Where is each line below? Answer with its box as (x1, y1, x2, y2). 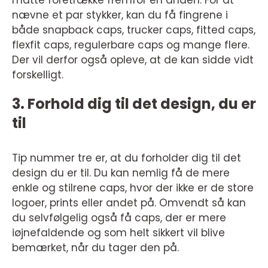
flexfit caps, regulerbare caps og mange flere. (12, 38, 249, 52)
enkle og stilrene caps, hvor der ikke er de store (12, 181, 254, 195)
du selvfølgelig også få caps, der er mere (12, 211, 226, 225)
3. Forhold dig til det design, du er (12, 94, 256, 114)
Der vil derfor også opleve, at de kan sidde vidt (12, 53, 254, 67)
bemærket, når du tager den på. (12, 240, 185, 255)
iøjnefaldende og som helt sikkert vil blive (12, 226, 225, 240)
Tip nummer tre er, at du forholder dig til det (12, 151, 241, 165)
